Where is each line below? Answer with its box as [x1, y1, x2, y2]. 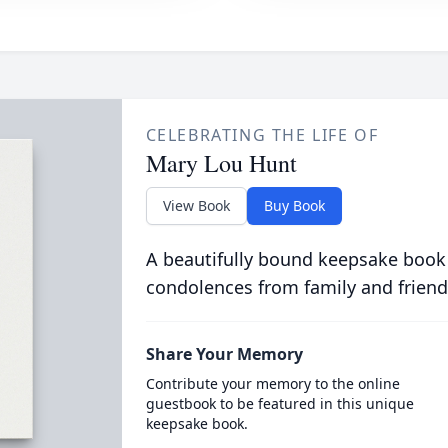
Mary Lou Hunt [145, 147, 297, 179]
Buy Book [263, 196, 325, 215]
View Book [162, 196, 230, 215]
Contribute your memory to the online [145, 374, 400, 393]
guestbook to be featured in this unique [145, 394, 414, 413]
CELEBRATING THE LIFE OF [145, 124, 379, 146]
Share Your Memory [145, 343, 303, 365]
